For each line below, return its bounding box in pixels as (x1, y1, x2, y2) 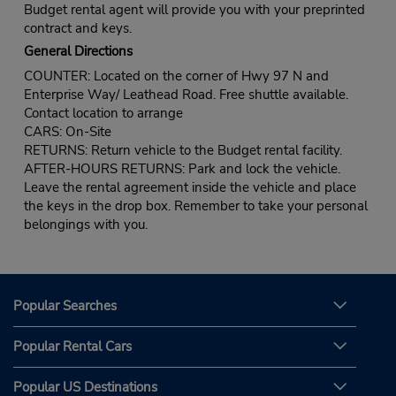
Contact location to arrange (23, 104, 183, 123)
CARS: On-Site (23, 123, 111, 141)
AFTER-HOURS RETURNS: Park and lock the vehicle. (23, 160, 340, 179)
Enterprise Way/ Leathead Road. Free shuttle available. (23, 86, 348, 104)
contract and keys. (23, 19, 132, 38)
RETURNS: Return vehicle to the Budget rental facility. (23, 141, 342, 160)
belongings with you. (23, 216, 148, 234)
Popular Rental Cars (13, 337, 132, 355)
